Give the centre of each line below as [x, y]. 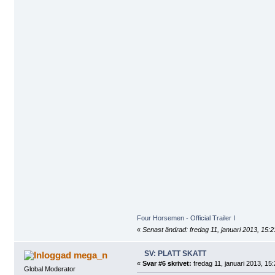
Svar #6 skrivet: [167, 263]
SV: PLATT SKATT [175, 253]
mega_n [91, 255]
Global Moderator [49, 269]
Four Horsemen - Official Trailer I [186, 218]
